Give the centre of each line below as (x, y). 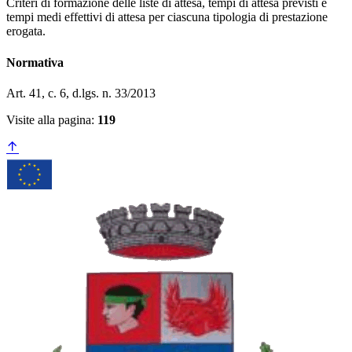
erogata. (26, 31)
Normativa (35, 62)
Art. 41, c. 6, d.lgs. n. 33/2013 (81, 93)
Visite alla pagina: (52, 119)
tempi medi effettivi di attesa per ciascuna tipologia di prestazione (167, 17)
